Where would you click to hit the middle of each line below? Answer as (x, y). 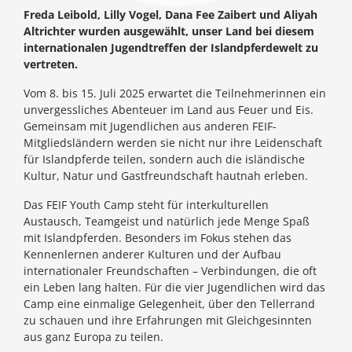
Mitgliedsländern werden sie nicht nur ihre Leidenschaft (173, 143)
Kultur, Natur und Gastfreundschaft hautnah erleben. (166, 176)
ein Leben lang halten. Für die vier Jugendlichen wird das (174, 288)
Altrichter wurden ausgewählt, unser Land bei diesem (169, 31)
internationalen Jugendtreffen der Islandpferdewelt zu (171, 48)
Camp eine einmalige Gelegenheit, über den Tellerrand (169, 304)
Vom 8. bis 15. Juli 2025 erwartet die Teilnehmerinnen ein (175, 93)
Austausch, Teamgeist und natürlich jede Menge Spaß (167, 222)
